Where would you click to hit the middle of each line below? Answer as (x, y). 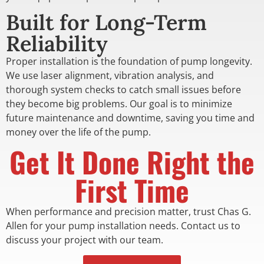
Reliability (57, 44)
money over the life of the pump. (78, 132)
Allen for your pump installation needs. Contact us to (123, 225)
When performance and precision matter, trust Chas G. (128, 211)
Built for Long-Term (106, 23)
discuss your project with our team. (85, 240)
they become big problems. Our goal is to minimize (119, 104)
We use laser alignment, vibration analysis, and (110, 76)
